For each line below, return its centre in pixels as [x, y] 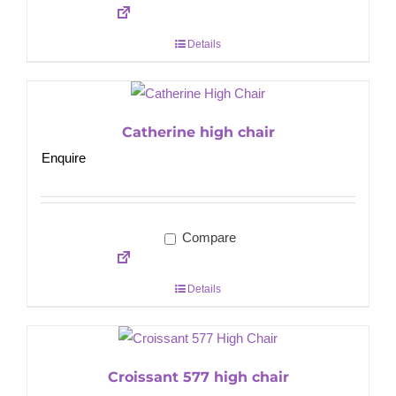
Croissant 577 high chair [198, 377]
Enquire [64, 158]
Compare [207, 238]
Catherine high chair [198, 133]
